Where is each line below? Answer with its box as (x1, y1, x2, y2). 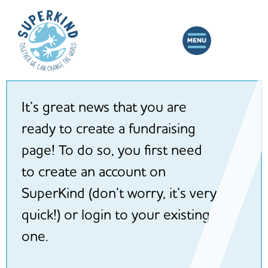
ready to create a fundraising (22, 119, 196, 138)
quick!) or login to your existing (22, 205, 210, 224)
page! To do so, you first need (22, 141, 202, 159)
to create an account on (22, 162, 166, 181)
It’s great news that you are (22, 98, 187, 116)
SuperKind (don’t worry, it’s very (22, 184, 217, 202)
